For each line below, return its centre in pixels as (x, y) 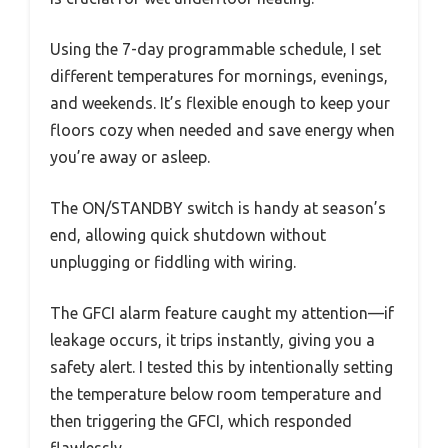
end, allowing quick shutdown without (188, 234)
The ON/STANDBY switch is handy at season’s (218, 207)
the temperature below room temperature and (216, 393)
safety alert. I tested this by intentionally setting (221, 366)
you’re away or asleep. (130, 156)
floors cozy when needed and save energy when (222, 129)
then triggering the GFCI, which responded (201, 420)
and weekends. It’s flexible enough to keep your (220, 102)
